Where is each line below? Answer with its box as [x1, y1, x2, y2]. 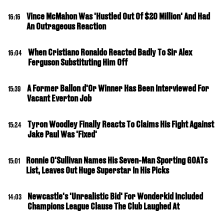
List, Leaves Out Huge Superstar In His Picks [26, 165, 169, 175]
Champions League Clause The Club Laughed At [27, 201, 179, 211]
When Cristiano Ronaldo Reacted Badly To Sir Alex [28, 47, 192, 57]
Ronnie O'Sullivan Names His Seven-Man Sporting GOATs [26, 155, 207, 165]
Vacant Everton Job [27, 93, 91, 103]
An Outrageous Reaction [26, 21, 106, 31]
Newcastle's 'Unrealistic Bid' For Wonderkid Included [27, 191, 203, 201]
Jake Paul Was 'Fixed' [27, 129, 97, 139]
